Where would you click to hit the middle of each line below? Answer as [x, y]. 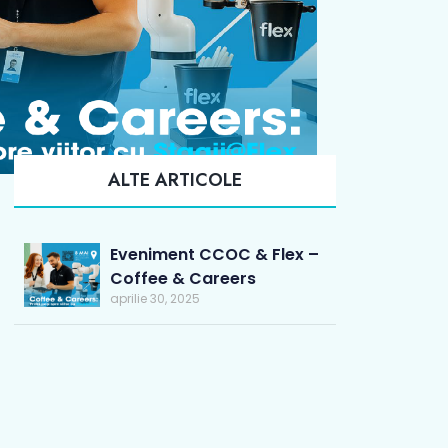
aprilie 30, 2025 [154, 299]
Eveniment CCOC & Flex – [214, 255]
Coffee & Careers [182, 279]
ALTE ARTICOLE [175, 180]
